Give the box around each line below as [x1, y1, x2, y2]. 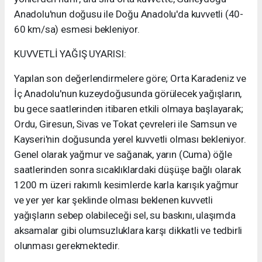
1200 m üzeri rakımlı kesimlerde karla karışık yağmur [14, 179, 239, 191]
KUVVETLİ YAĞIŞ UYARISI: [14, 48, 126, 60]
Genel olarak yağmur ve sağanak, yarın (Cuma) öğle [14, 149, 232, 161]
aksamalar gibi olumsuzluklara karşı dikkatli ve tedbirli [14, 225, 243, 237]
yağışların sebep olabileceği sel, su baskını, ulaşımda [14, 209, 236, 222]
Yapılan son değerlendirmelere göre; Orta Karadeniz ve [14, 73, 246, 85]
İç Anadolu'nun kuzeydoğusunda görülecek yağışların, [14, 88, 242, 100]
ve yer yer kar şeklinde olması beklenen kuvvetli [14, 194, 213, 206]
